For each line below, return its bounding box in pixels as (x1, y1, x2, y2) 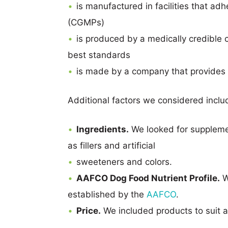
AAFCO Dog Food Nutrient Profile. (76, 173, 220, 183)
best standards (68, 50, 130, 60)
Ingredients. (76, 124, 129, 134)
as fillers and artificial (68, 140, 155, 151)
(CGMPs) (68, 17, 104, 27)
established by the (68, 189, 147, 199)
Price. (76, 206, 101, 216)
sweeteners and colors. (76, 157, 172, 167)
